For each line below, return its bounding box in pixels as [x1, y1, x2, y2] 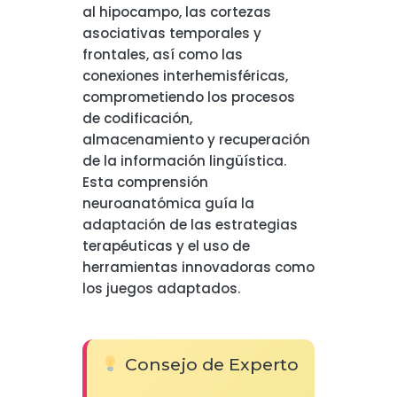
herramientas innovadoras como [82, 258, 315, 276]
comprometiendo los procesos [82, 88, 295, 106]
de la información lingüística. [82, 152, 286, 170]
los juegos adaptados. [82, 279, 240, 298]
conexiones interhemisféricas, [82, 66, 288, 85]
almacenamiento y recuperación [82, 130, 310, 149]
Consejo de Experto [120, 354, 299, 376]
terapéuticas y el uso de [82, 237, 250, 255]
